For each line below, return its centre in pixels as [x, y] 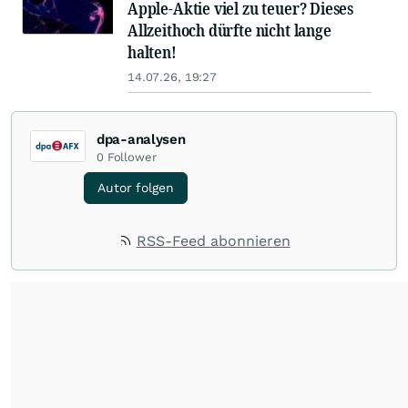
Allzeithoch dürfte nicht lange [229, 31]
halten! [152, 52]
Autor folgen [136, 188]
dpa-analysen [141, 140]
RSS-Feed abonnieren [213, 241]
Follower [132, 158]
